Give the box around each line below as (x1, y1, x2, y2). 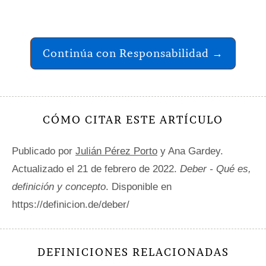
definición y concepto (12, 181, 106, 193)
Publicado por (12, 145, 75, 157)
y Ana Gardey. (157, 145, 223, 157)
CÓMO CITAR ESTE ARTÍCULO (43, 113, 223, 127)
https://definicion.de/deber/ (12, 199, 129, 211)
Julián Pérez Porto (75, 145, 157, 157)
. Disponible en (106, 181, 172, 193)
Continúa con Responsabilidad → (43, 46, 223, 61)
